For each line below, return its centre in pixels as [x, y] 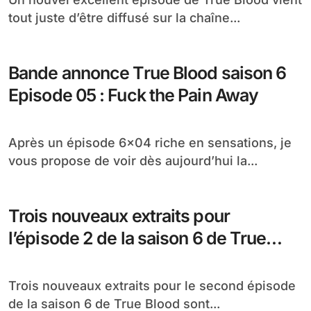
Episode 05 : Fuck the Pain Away [134, 95]
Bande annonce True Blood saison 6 [148, 73]
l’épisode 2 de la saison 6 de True [137, 238]
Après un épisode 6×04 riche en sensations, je [13, 143]
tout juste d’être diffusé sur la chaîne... [124, 18]
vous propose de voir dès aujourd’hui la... [133, 161]
